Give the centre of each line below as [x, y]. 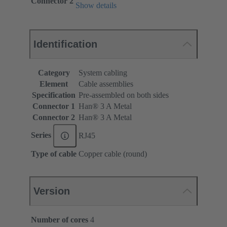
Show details [96, 6]
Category [54, 73]
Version [52, 191]
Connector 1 [54, 106]
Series [42, 135]
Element [54, 84]
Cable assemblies [106, 84]
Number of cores [60, 220]
